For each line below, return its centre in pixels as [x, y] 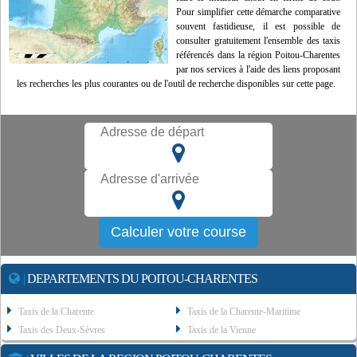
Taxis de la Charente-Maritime [244, 312]
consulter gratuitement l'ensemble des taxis [258, 41]
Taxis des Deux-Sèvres [62, 330]
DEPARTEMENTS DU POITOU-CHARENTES [141, 279]
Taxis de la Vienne [222, 330]
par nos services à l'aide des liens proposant [258, 70]
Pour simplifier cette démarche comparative [258, 12]
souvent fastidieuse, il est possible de [258, 27]
